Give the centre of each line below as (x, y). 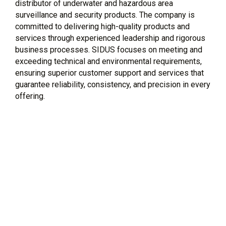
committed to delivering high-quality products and (102, 26)
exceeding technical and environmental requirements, (108, 61)
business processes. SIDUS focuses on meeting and (109, 50)
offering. (30, 96)
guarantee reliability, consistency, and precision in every (113, 84)
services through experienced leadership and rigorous (110, 38)
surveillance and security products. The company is (105, 15)
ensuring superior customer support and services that (109, 73)
